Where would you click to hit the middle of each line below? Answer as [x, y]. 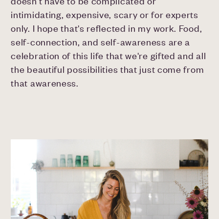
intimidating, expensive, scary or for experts [105, 14]
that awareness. [45, 83]
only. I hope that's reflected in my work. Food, [107, 28]
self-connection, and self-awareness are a [101, 42]
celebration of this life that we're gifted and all [109, 55]
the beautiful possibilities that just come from [108, 69]
